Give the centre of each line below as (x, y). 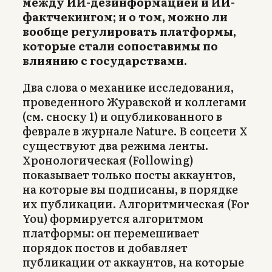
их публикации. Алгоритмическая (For (136, 203)
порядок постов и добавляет (105, 247)
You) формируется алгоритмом (113, 218)
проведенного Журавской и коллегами (134, 101)
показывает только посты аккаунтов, (129, 174)
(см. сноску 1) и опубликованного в (122, 116)
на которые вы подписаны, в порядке (130, 189)
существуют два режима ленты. (115, 145)
